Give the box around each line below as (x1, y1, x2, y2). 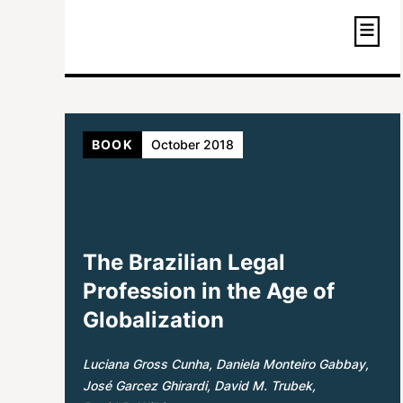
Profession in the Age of (83, 277, 335, 304)
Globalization (83, 306, 224, 333)
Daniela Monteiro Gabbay (216, 355, 365, 372)
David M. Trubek (214, 377, 312, 393)
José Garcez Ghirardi (83, 377, 207, 393)
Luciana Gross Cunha (83, 355, 209, 372)
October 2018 (150, 136, 234, 152)
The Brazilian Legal (83, 248, 285, 275)
